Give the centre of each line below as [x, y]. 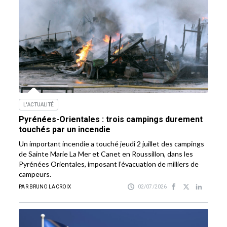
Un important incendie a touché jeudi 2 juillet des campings [112, 144]
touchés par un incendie [65, 130]
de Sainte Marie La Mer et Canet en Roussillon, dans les [106, 154]
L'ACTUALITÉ [39, 105]
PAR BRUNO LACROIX [45, 187]
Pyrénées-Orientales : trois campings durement [111, 120]
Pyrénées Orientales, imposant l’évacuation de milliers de [109, 164]
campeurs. [35, 174]
